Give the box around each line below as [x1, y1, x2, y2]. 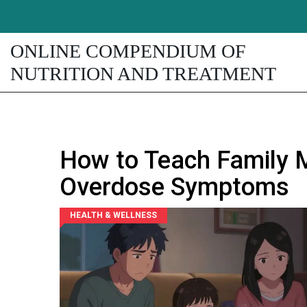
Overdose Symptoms [60, 173, 289, 201]
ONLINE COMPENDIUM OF [10, 40, 246, 62]
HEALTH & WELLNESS [70, 210, 157, 220]
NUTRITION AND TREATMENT [10, 63, 276, 84]
